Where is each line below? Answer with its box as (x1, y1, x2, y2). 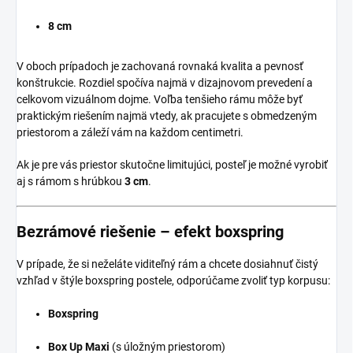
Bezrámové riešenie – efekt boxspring (17, 221, 284, 241)
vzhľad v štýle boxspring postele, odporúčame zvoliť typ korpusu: (17, 273, 330, 287)
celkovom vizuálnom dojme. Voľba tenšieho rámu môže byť (17, 92, 303, 106)
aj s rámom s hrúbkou (17, 174, 124, 188)
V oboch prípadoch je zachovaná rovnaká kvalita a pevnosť (17, 59, 303, 72)
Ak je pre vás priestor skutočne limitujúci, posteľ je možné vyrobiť (17, 158, 328, 171)
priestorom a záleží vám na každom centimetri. (17, 125, 243, 139)
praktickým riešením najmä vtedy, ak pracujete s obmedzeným (17, 109, 317, 122)
